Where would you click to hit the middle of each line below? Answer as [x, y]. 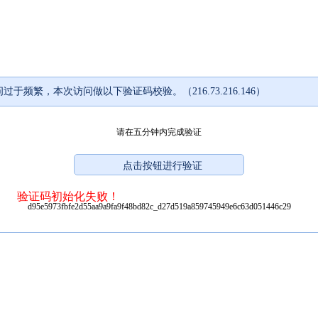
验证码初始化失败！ [68, 196]
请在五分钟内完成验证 [159, 132]
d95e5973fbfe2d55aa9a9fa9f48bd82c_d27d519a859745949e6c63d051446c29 [159, 206]
